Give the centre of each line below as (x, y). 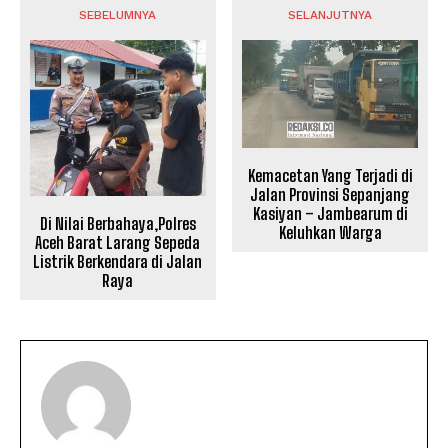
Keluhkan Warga (330, 232)
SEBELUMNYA (118, 15)
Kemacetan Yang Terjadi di (330, 175)
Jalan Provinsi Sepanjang (330, 194)
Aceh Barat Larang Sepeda (118, 242)
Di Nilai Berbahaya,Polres (117, 223)
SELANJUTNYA (330, 15)
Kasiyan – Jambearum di (330, 213)
